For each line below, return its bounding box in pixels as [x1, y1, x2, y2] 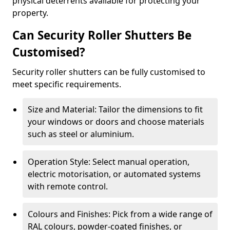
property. [12, 7, 48, 18]
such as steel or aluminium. [28, 128, 134, 140]
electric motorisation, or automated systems [28, 168, 201, 180]
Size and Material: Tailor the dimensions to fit [28, 104, 203, 115]
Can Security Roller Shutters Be [12, 27, 191, 43]
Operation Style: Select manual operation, [28, 156, 189, 167]
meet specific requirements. [12, 79, 121, 90]
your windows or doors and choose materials [28, 116, 204, 127]
